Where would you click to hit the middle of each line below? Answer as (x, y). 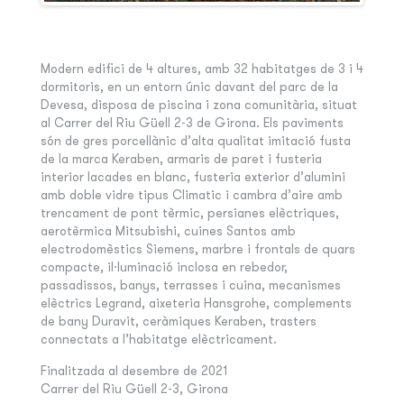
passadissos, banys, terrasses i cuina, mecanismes (190, 285)
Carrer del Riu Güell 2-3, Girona (134, 389)
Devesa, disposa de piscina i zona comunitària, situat (198, 105)
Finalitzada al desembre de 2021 (133, 371)
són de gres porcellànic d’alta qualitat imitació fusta (195, 141)
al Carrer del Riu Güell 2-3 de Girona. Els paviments (192, 123)
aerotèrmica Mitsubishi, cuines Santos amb (168, 231)
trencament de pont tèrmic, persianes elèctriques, (189, 213)
